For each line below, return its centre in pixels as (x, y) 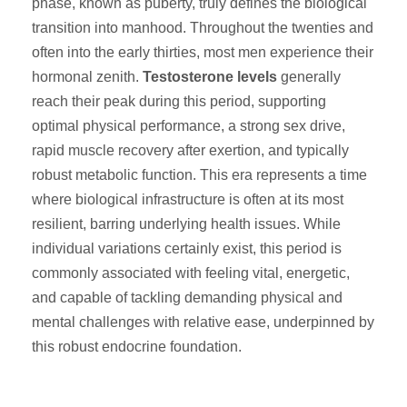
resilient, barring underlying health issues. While (186, 224)
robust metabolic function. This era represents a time (199, 175)
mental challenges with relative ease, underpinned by (203, 322)
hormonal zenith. (87, 77)
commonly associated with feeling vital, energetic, (191, 273)
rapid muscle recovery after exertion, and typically (190, 150)
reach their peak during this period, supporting (179, 101)
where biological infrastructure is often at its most (188, 199)
